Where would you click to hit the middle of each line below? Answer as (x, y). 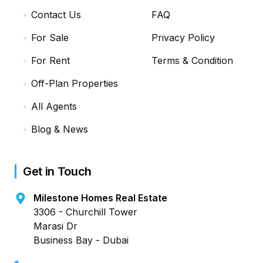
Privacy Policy (183, 38)
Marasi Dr (55, 226)
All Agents (54, 107)
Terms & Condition (193, 61)
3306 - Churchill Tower (85, 212)
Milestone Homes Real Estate (100, 198)
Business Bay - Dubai (81, 240)
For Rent (50, 61)
